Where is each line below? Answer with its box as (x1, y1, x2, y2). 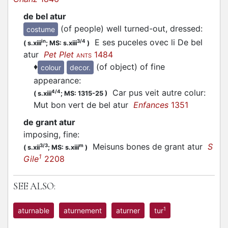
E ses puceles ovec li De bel (90, 37, 203, 47)
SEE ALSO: (13, 180, 55, 192)
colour (41, 63, 61, 72)
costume (26, 24, 55, 34)
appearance (34, 75, 79, 85)
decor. (70, 63, 91, 72)
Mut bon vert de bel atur (34, 99, 133, 110)
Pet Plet (44, 49, 74, 60)
